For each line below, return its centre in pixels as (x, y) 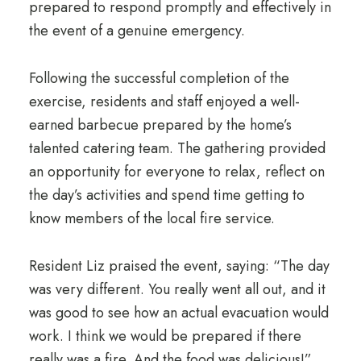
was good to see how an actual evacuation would (178, 313)
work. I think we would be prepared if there (165, 336)
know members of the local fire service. (151, 218)
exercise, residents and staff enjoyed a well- (164, 102)
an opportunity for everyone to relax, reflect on (176, 172)
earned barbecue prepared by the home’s (160, 125)
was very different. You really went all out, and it (177, 289)
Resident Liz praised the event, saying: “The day (179, 266)
